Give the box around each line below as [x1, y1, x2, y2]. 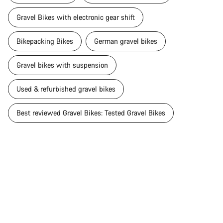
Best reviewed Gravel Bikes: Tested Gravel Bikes [16, 108, 165, 117]
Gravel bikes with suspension [16, 60, 108, 70]
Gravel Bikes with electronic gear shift [16, 12, 135, 22]
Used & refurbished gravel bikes [16, 84, 115, 94]
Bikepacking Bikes [16, 36, 73, 46]
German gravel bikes [94, 36, 157, 46]
